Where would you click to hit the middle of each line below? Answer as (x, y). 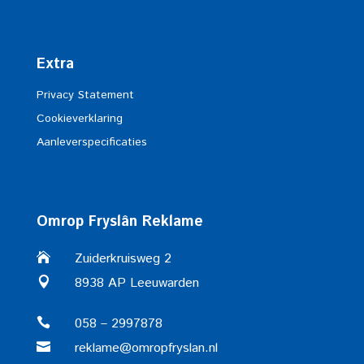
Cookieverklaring (79, 118)
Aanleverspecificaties (91, 142)
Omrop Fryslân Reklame (119, 222)
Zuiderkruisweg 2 (123, 259)
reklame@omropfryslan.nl (146, 349)
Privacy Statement (85, 95)
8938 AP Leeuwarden (136, 284)
